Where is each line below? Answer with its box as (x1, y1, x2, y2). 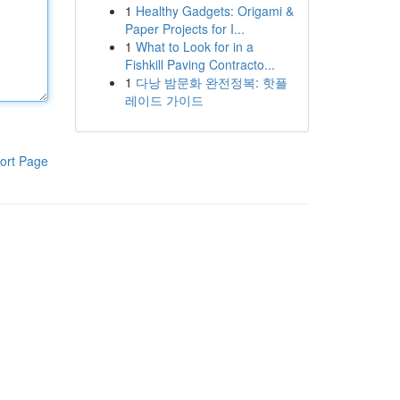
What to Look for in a (135, 37, 254, 55)
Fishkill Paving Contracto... (124, 55, 275, 73)
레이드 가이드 (124, 91, 204, 109)
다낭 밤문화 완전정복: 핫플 (135, 73, 287, 91)
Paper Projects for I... (124, 20, 245, 37)
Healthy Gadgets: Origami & (135, 2, 294, 20)
